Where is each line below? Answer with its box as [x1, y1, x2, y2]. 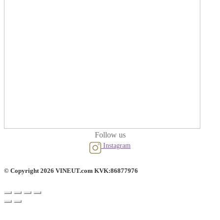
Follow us [94, 130, 126, 139]
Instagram [101, 141, 131, 149]
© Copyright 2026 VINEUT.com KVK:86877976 [4, 166, 138, 174]
